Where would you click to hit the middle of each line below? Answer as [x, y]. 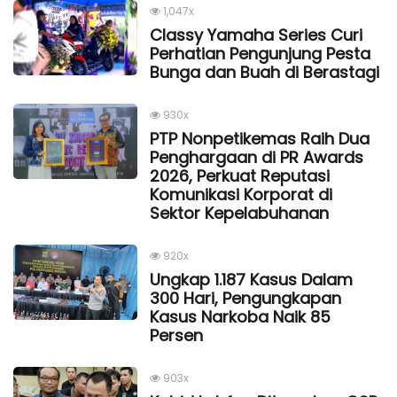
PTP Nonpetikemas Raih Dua [260, 138]
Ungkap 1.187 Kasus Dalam [251, 279]
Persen [176, 335]
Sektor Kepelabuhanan [239, 213]
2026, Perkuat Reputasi [240, 175]
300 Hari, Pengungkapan [245, 298]
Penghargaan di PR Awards [257, 157]
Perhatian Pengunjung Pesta [260, 53]
